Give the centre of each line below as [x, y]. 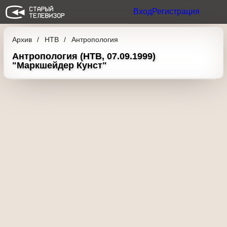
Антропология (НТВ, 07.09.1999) [86, 56]
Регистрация [171, 12]
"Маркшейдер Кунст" [61, 65]
